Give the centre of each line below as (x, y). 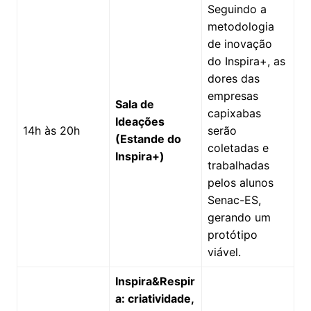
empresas (233, 95)
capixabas (234, 113)
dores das (233, 78)
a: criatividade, (154, 298)
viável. (224, 252)
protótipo (232, 234)
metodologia (241, 26)
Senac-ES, (234, 200)
